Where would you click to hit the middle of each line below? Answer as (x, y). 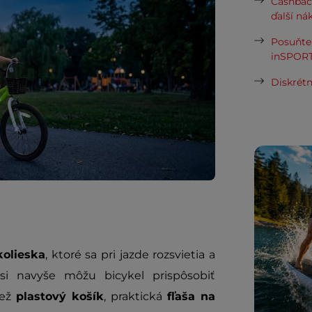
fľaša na (192, 296)
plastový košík (60, 296)
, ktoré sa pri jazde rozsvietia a (131, 255)
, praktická (136, 296)
